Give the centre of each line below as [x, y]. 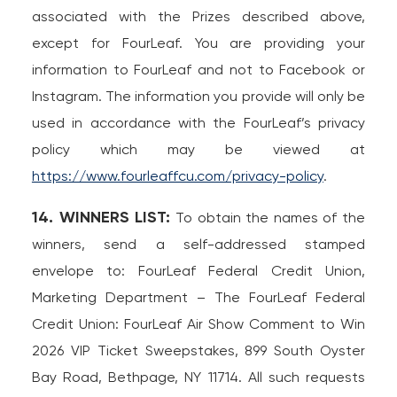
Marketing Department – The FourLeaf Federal [198, 297]
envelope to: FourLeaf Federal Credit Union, [198, 271]
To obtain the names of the [268, 218]
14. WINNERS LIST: [101, 217]
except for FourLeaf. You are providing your [198, 43]
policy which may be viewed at [198, 149]
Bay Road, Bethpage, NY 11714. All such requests [198, 377]
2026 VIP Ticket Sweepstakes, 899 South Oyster [198, 350]
